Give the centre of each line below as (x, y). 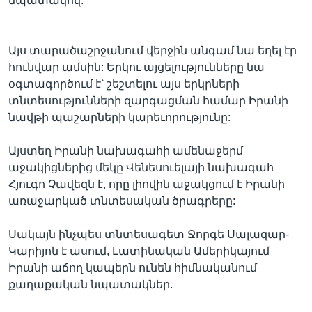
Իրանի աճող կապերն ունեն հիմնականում (133, 268)
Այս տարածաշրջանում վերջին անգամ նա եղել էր (153, 50)
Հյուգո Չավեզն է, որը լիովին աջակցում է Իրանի (147, 184)
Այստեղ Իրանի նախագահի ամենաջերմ (126, 151)
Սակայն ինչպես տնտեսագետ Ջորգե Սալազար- (149, 234)
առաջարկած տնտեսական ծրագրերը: (122, 201)
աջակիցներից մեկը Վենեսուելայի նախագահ (141, 167)
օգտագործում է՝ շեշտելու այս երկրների (124, 84)
